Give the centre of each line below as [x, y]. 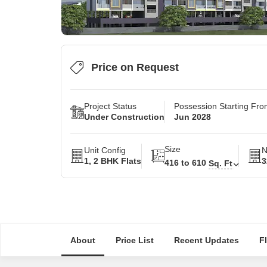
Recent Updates [206, 240]
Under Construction [124, 117]
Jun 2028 [193, 117]
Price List [134, 240]
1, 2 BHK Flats [113, 161]
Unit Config [105, 150]
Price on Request [135, 67]
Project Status [110, 106]
